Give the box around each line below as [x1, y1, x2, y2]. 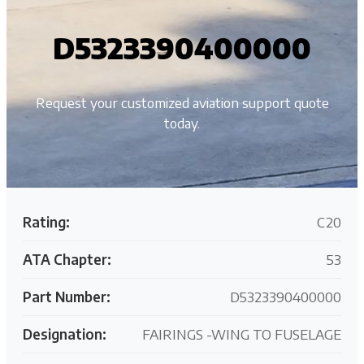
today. [164, 113, 200, 132]
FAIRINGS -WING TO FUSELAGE [142, 324, 341, 343]
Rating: [23, 212, 70, 231]
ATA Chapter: [23, 249, 111, 268]
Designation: [23, 324, 106, 343]
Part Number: [23, 287, 110, 305]
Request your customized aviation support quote [35, 93, 329, 111]
